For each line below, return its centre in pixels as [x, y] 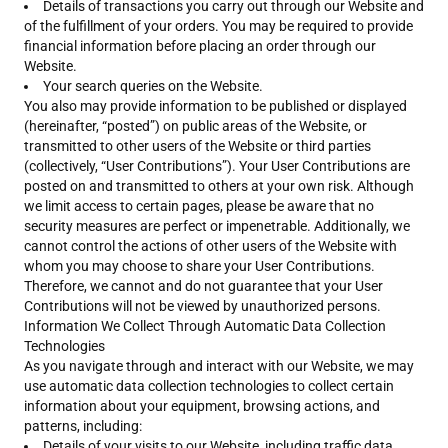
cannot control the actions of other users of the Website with [210, 246]
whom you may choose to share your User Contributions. [199, 266]
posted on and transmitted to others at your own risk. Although [219, 186]
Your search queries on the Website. [153, 86]
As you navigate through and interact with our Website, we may [219, 366]
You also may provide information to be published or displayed [215, 106]
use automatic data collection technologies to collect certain [209, 386]
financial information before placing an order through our [200, 46]
